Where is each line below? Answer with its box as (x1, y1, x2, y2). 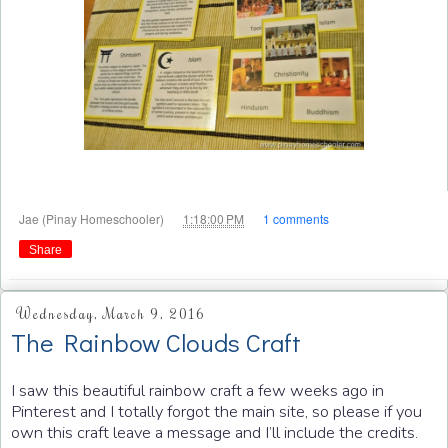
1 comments (263, 209, 329, 227)
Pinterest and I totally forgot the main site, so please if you (11, 400, 422, 424)
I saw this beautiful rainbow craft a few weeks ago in (11, 379, 384, 403)
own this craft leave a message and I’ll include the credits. (11, 421, 422, 445)
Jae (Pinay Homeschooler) (19, 209, 167, 227)
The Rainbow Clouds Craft (11, 324, 301, 359)
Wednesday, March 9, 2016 (16, 305, 206, 324)
